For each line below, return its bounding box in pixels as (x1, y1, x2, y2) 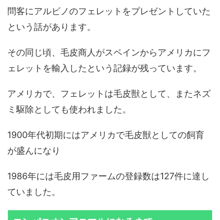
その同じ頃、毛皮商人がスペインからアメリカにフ (7, 47, 211, 58)
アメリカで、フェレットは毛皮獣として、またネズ (7, 88, 211, 99)
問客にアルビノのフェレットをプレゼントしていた (7, 6, 211, 17)
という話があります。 (7, 22, 96, 32)
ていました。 (7, 187, 60, 197)
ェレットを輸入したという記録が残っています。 (7, 63, 202, 74)
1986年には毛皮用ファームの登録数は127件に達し (7, 171, 210, 182)
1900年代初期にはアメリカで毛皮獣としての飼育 (7, 130, 204, 140)
